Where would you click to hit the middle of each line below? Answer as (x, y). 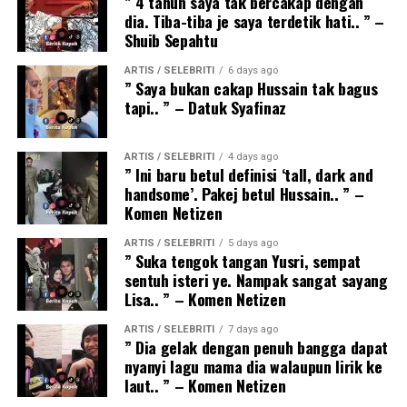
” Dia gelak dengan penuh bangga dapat (256, 347)
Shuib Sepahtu (171, 40)
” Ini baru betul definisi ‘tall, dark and (248, 175)
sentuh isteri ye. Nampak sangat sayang (256, 280)
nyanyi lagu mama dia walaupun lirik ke (253, 367)
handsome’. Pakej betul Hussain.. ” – (244, 194)
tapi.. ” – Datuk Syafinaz (205, 108)
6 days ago (253, 71)
